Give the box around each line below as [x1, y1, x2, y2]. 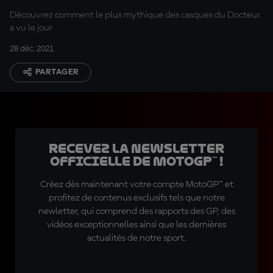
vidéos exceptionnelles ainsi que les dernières [47, 220, 226, 230]
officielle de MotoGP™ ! [49, 154, 224, 169]
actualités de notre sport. [87, 233, 186, 243]
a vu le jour [10, 23, 52, 33]
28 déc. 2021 [10, 44, 54, 53]
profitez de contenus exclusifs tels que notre [48, 193, 225, 203]
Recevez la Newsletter [49, 141, 224, 156]
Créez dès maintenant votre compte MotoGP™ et [40, 180, 233, 190]
